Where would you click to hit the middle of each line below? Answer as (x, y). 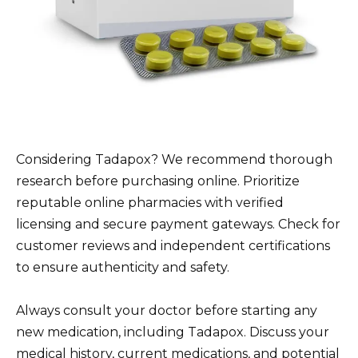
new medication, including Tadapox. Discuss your (173, 332)
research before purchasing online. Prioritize (158, 181)
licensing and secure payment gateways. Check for (178, 225)
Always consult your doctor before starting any (167, 311)
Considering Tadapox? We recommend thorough (174, 160)
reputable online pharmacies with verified (150, 203)
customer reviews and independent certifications (173, 246)
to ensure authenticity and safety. (123, 268)
